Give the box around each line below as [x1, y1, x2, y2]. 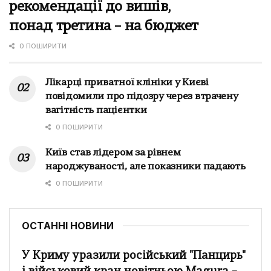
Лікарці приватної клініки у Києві [45, 77, 209, 88]
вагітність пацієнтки [45, 105, 147, 116]
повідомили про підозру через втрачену [45, 91, 238, 102]
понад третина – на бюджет [9, 19, 199, 34]
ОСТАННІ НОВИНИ [22, 219, 114, 232]
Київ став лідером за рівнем [45, 148, 181, 158]
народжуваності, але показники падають [45, 162, 246, 172]
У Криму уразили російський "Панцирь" [22, 250, 246, 262]
